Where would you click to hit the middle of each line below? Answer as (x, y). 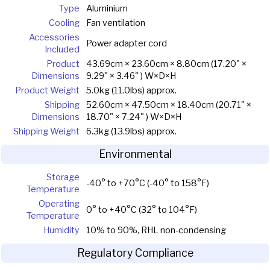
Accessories (54, 37)
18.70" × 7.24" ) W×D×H (133, 117)
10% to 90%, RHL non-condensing (156, 230)
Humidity (61, 230)
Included (62, 49)
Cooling (64, 23)
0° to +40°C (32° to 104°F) (141, 209)
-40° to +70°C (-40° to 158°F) (147, 183)
